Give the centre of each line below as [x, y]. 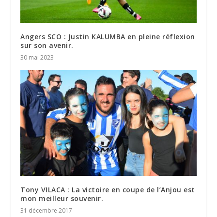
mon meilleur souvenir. [62, 199]
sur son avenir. [47, 46]
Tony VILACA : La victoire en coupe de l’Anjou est [108, 190]
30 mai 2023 [37, 58]
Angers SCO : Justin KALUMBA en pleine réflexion [108, 37]
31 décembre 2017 [46, 211]
